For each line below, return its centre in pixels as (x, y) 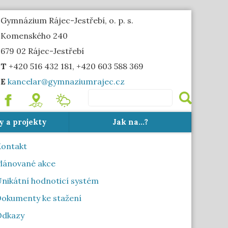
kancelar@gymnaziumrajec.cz (66, 81)
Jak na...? (130, 122)
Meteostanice (89, 98)
